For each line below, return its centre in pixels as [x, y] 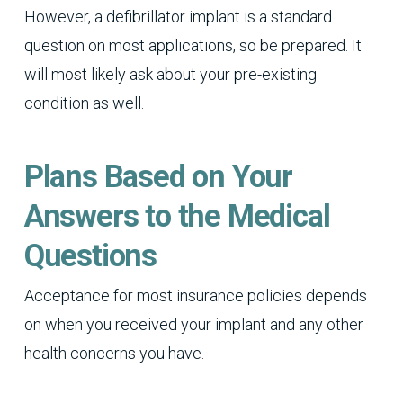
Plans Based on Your [158, 177]
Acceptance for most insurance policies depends [195, 295]
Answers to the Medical [177, 216]
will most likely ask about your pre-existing [170, 75]
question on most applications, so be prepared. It [193, 46]
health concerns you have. [114, 353]
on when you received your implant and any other [193, 324]
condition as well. [84, 103]
